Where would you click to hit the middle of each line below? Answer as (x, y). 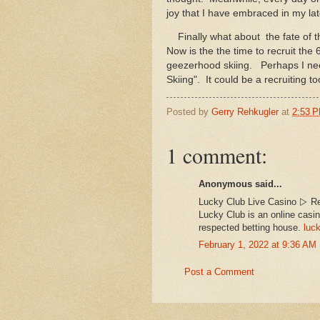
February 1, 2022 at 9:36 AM (257, 245)
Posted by (189, 111)
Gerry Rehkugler (245, 111)
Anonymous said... (240, 184)
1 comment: (217, 155)
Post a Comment (219, 271)
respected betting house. (251, 227)
